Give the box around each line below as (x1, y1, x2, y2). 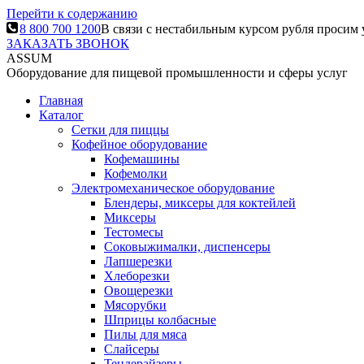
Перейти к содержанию (6, 6, 137, 20)
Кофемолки (104, 167, 167, 180)
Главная (39, 93, 83, 107)
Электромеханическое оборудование (71, 181, 275, 195)
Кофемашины (104, 152, 180, 166)
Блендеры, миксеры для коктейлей (104, 196, 296, 210)
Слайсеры (104, 342, 159, 356)
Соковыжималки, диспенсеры (104, 240, 271, 253)
